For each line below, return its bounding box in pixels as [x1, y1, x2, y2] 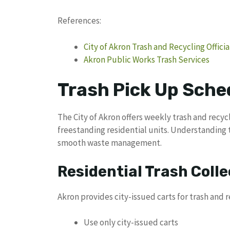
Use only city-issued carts [84, 217, 178, 228]
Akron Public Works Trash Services [84, 53, 209, 65]
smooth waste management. [57, 137, 162, 149]
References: [57, 15, 101, 27]
